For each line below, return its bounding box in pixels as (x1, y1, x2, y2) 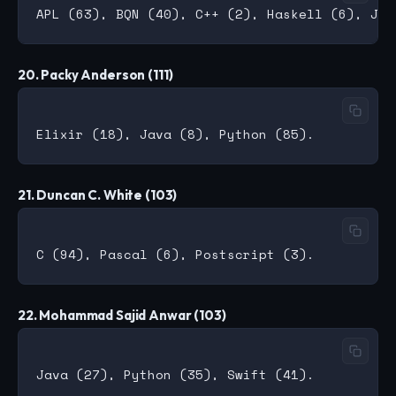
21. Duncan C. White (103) (18, 187, 178, 204)
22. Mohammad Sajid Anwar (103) (18, 307, 226, 324)
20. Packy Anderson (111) (18, 66, 173, 84)
